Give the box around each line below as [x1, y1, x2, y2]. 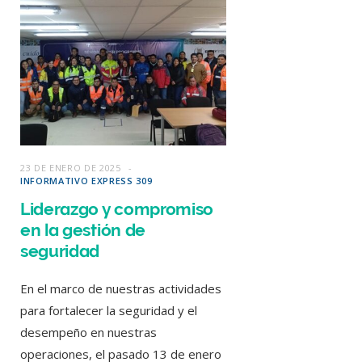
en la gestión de [20, 219, 145, 240]
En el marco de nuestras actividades [20, 280, 221, 297]
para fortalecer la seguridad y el [20, 301, 197, 318]
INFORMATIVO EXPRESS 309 [20, 174, 153, 187]
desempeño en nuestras [20, 323, 157, 340]
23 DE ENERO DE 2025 [20, 161, 121, 174]
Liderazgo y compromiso [20, 198, 214, 219]
